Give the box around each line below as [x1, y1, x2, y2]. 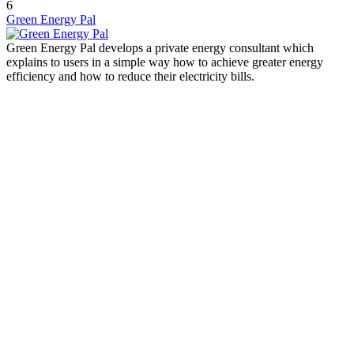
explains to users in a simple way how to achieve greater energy [6, 55, 323, 70]
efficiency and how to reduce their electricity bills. [6, 70, 254, 84]
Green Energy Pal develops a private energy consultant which [6, 41, 314, 55]
